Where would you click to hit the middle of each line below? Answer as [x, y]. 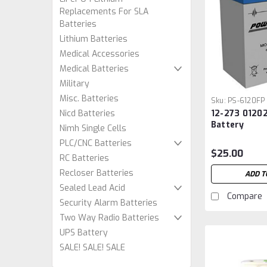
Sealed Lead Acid [92, 188]
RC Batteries [84, 158]
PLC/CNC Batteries [96, 143]
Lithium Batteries [94, 39]
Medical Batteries [94, 69]
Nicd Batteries [87, 114]
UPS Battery [84, 233]
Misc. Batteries [89, 99]
